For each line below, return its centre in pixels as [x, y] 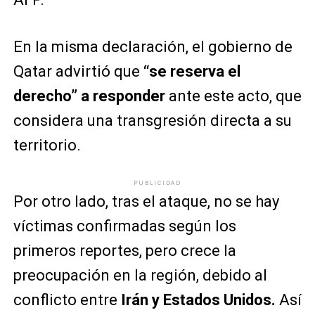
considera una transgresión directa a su [152, 120]
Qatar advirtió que [78, 71]
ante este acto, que [233, 96]
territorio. [47, 145]
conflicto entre [67, 300]
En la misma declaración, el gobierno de [153, 46]
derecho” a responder [89, 96]
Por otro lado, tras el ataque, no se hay [146, 201]
